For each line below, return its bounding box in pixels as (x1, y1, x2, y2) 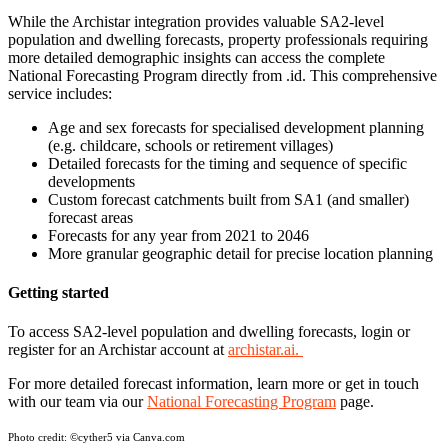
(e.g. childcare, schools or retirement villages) (48, 136, 333, 154)
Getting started (8, 283, 109, 301)
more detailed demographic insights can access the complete (8, 48, 385, 66)
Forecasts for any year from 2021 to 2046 (48, 226, 309, 244)
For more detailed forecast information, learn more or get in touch (8, 375, 419, 393)
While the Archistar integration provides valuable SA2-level (8, 12, 384, 30)
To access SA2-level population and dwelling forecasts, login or (8, 323, 410, 341)
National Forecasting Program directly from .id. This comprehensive (8, 66, 437, 84)
